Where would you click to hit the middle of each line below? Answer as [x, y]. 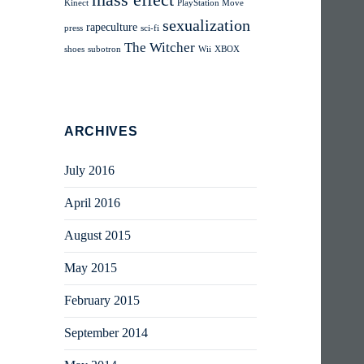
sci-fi [150, 28]
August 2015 [98, 236]
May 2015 [91, 268]
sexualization [207, 26]
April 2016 [93, 203]
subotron [105, 50]
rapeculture [112, 27]
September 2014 [106, 333]
